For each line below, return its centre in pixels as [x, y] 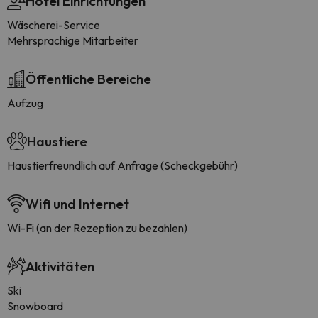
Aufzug [25, 103]
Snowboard [35, 306]
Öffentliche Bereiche [88, 79]
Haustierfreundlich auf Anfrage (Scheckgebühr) [122, 165]
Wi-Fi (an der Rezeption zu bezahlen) [97, 228]
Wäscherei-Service [54, 25]
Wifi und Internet [77, 204]
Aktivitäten [60, 266]
